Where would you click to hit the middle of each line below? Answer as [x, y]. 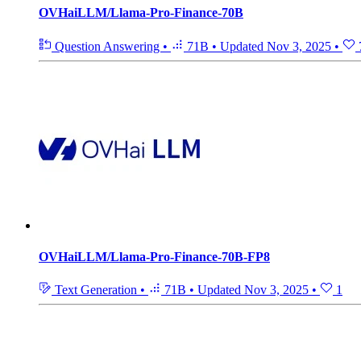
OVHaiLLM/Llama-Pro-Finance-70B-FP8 [154, 256]
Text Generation [96, 290]
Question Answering [107, 46]
